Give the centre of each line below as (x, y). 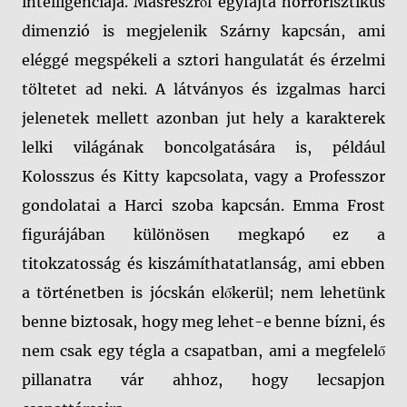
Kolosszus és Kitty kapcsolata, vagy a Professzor (203, 177)
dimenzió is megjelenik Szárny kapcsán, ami (203, 31)
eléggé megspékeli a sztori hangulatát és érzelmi (203, 60)
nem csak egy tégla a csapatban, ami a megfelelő (203, 351)
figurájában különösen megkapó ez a (203, 235)
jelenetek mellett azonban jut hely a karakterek (203, 119)
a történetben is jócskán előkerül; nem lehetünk (203, 293)
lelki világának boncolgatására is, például (203, 148)
